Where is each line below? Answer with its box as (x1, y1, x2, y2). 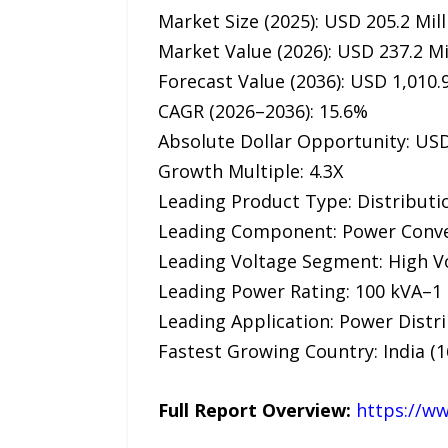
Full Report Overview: (157, 398, 356, 423)
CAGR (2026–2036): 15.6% (157, 99, 368, 124)
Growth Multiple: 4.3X (157, 159, 343, 184)
